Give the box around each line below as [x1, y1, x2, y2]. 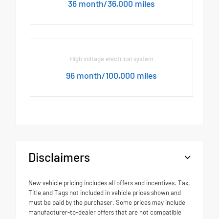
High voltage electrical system [69, 55, 153, 63]
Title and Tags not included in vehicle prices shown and [28, 189, 181, 197]
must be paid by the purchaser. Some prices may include [28, 198, 185, 207]
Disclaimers [28, 150, 90, 165]
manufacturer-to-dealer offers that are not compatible [28, 208, 181, 217]
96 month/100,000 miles [66, 70, 157, 81]
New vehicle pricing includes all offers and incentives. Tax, [28, 179, 190, 187]
